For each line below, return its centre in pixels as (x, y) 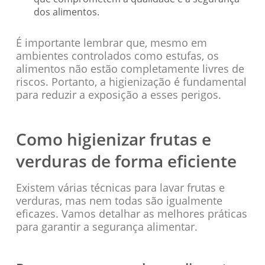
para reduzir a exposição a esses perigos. (118, 94)
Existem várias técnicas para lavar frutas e (120, 187)
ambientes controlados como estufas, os (117, 55)
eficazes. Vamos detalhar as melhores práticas (131, 213)
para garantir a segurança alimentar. (106, 226)
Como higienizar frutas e (113, 139)
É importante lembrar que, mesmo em (111, 42)
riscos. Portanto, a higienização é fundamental (131, 81)
